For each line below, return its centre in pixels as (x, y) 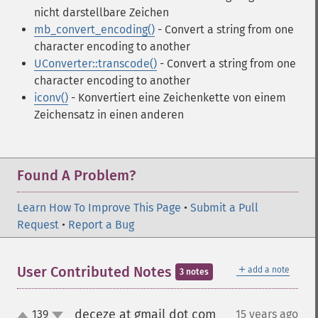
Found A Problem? (76, 175)
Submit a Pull (224, 208)
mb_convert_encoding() (94, 29)
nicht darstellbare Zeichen (102, 12)
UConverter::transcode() (95, 64)
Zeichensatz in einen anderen (109, 115)
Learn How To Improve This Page (99, 208)
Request (38, 225)
